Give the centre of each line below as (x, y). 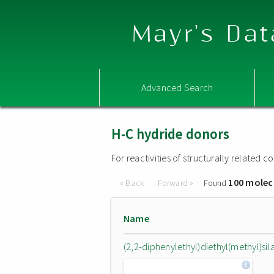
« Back (133, 183)
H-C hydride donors (170, 134)
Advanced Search (177, 87)
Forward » (176, 183)
